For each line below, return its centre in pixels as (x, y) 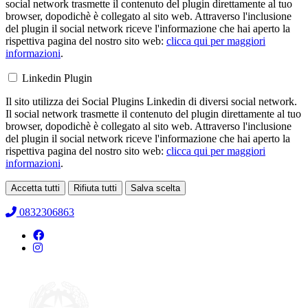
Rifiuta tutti (95, 188)
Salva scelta (155, 188)
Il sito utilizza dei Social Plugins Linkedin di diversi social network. (151, 102)
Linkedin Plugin (57, 78)
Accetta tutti (35, 188)
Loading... (27, 201)
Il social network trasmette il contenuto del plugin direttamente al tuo (153, 114)
